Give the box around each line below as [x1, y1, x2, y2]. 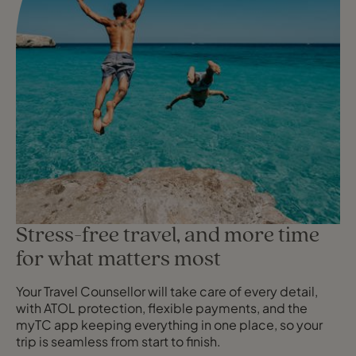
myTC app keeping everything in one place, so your [16, 316, 323, 334]
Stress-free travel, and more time [16, 225, 319, 248]
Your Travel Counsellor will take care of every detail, [16, 283, 318, 300]
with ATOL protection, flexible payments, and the [16, 300, 308, 317]
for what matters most [16, 249, 221, 272]
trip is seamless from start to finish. [16, 333, 221, 350]
